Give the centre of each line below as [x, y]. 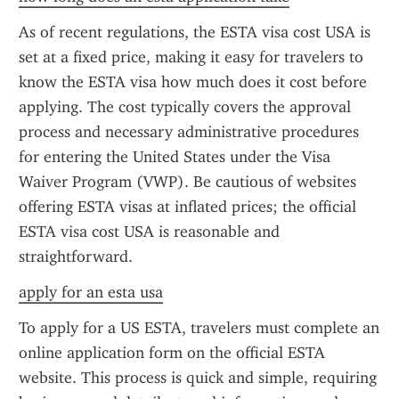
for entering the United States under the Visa [175, 157]
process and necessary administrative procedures [189, 132]
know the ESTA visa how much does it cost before [193, 82]
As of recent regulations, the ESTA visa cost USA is [195, 32]
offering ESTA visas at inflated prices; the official [187, 207]
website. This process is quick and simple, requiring [198, 378]
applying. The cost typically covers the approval [185, 107]
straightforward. [76, 256]
